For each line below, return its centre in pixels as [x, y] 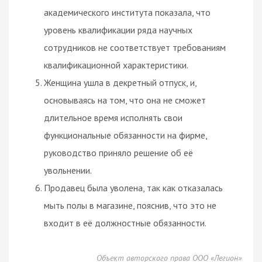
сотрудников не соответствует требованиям [135, 47]
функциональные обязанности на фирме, [125, 135]
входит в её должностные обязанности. [125, 223]
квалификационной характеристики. [116, 65]
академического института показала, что [127, 12]
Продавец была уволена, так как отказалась [133, 187]
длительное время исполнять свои [113, 117]
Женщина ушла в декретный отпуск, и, [120, 82]
